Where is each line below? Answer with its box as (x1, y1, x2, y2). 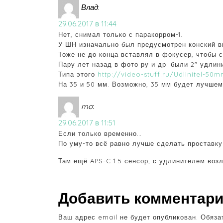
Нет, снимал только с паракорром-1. (58, 30, 183, 39)
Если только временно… (58, 129, 142, 138)
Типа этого (58, 70, 98, 79)
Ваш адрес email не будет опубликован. (58, 213, 198, 222)
